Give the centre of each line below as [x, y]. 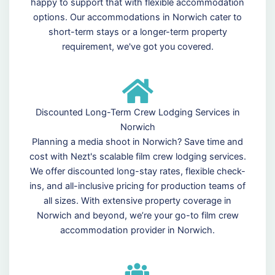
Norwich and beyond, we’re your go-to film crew [137, 216]
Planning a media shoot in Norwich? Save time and [137, 142]
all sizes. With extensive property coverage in [137, 201]
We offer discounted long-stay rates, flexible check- [137, 172]
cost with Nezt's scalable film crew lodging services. [137, 157]
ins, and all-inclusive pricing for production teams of [137, 186]
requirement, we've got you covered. [137, 47]
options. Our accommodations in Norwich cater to [137, 17]
